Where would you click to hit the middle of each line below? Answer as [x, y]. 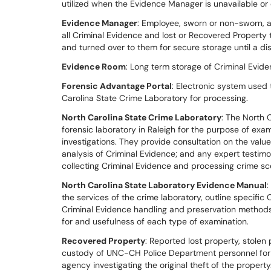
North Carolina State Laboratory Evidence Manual [164, 185]
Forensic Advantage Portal [117, 86]
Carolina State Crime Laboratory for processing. [155, 98]
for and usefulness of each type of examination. [155, 221]
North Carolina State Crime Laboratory [142, 117]
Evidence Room [94, 67]
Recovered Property [103, 241]
